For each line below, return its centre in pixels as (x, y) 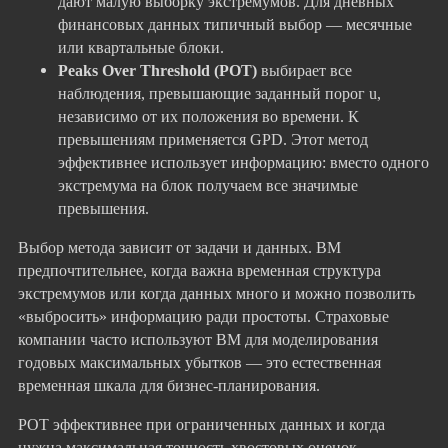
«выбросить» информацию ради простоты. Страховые (203, 316)
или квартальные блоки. (141, 47)
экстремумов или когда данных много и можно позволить (216, 293)
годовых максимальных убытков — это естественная (199, 362)
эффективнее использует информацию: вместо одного (243, 162)
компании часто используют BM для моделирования (198, 339)
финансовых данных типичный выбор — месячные (235, 24)
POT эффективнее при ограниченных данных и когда (201, 425)
